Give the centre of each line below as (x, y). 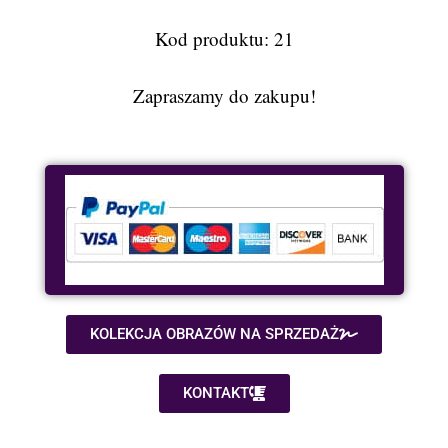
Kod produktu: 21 (224, 38)
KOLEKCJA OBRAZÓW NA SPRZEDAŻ (214, 334)
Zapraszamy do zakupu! (224, 95)
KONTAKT (215, 393)
